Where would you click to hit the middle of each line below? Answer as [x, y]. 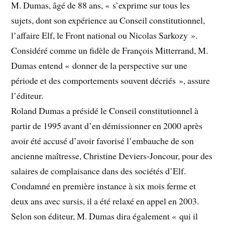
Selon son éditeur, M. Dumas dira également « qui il [105, 216]
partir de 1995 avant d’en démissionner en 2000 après [107, 125]
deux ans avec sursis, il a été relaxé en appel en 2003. [105, 201]
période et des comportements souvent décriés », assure [111, 80]
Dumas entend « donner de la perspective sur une [99, 65]
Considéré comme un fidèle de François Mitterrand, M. [110, 50]
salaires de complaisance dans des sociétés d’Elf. [99, 171]
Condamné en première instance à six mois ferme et [104, 186]
